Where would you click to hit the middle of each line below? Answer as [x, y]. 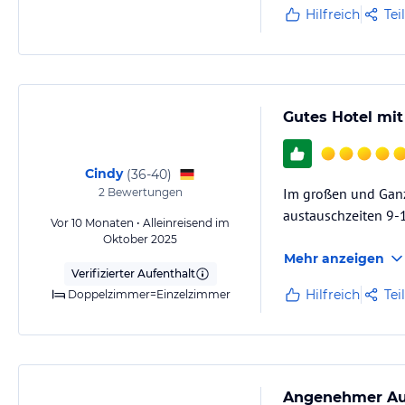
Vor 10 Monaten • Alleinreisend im [140, 223]
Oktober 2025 [140, 239]
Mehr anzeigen [334, 259]
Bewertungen [143, 192]
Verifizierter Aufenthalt [133, 273]
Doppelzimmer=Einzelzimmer [149, 294]
